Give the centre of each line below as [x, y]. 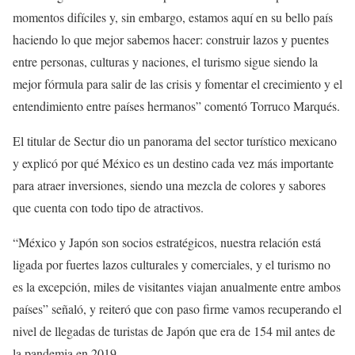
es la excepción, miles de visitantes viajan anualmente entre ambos [177, 287]
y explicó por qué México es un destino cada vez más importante [173, 163]
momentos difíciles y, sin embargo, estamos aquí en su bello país [173, 17]
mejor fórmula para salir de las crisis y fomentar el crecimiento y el [177, 84]
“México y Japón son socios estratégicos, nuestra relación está [167, 242]
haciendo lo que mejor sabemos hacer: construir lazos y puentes [171, 40]
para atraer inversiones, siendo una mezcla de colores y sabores [169, 185]
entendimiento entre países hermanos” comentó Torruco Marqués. [176, 106]
